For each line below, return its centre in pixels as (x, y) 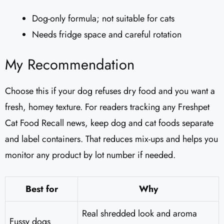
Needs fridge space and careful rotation (107, 35)
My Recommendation (70, 65)
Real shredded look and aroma (139, 214)
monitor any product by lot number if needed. (90, 155)
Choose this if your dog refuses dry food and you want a (110, 91)
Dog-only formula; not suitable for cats (103, 19)
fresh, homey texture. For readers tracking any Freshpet (107, 107)
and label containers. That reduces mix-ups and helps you (111, 139)
